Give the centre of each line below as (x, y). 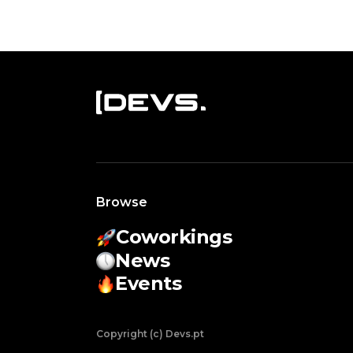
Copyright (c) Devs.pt (150, 334)
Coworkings (174, 237)
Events (149, 283)
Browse (122, 202)
